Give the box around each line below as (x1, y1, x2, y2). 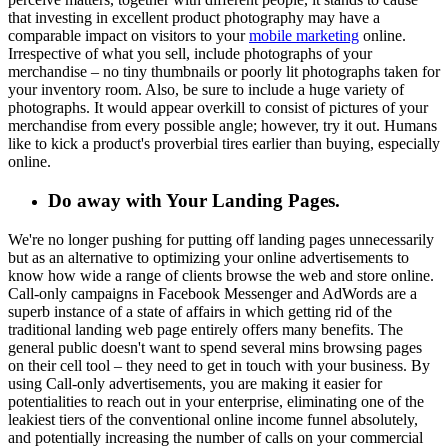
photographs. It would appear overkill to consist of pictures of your (8, 99, 428, 117)
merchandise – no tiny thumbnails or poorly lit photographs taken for (8, 63, 440, 81)
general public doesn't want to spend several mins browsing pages (8, 338, 422, 356)
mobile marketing (249, 27, 359, 45)
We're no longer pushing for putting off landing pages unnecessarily (8, 230, 434, 248)
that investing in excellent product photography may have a (8, 9, 380, 27)
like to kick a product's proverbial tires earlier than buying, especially (8, 135, 440, 153)
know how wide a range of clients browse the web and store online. (8, 266, 434, 284)
